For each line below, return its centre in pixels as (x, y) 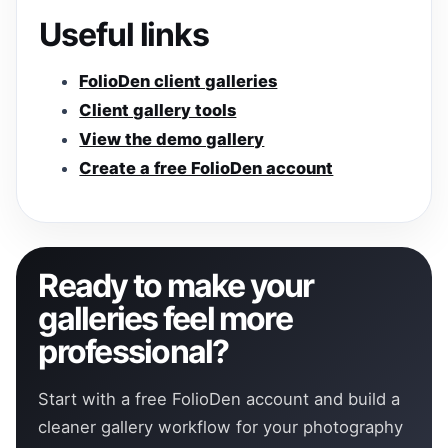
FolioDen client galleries (178, 81)
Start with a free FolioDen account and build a (219, 398)
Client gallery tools (158, 110)
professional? (133, 352)
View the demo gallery (172, 139)
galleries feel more (165, 319)
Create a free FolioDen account (206, 168)
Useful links (124, 35)
